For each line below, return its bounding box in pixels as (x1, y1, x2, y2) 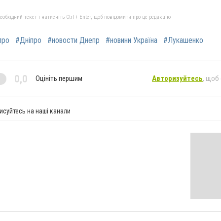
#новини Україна (106, 35, 157, 45)
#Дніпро (15, 35, 41, 45)
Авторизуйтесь (152, 74, 203, 83)
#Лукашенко (163, 35, 203, 45)
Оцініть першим (36, 74, 82, 83)
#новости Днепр (47, 35, 100, 45)
